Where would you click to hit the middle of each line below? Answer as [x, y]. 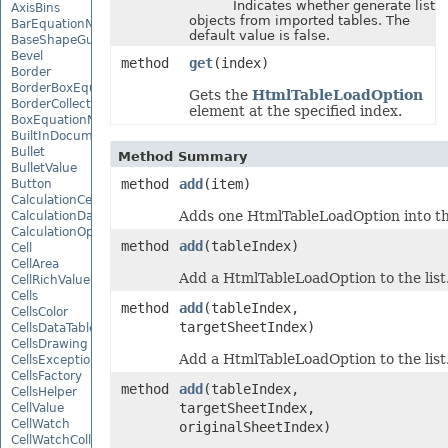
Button [31, 183]
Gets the [220, 95]
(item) [226, 184]
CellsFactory [46, 375]
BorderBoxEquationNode [84, 87]
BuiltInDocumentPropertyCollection [116, 135]
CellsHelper [44, 391]
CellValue [37, 407]
